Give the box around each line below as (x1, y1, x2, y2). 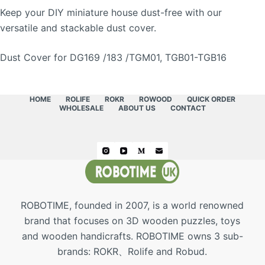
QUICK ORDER (186, 95, 235, 104)
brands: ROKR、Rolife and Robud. (57, 245, 208, 258)
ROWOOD (138, 95, 172, 104)
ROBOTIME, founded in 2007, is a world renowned (21, 199, 244, 212)
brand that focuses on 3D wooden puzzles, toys (24, 215, 241, 227)
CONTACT (170, 104, 206, 113)
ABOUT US (118, 104, 156, 113)
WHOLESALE (59, 104, 104, 113)
